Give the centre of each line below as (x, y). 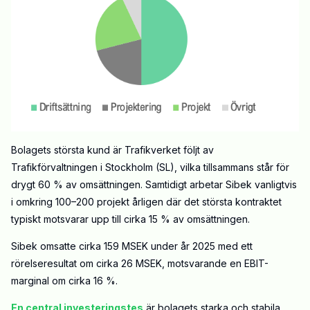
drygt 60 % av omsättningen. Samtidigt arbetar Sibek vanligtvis (154, 185)
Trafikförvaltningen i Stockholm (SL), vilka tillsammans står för (150, 167)
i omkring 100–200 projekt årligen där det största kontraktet (146, 202)
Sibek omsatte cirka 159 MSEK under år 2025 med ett (132, 246)
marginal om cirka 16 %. (64, 281)
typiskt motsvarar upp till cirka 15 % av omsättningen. (130, 219)
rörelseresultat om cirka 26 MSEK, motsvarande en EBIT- (140, 264)
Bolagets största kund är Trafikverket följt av (112, 150)
